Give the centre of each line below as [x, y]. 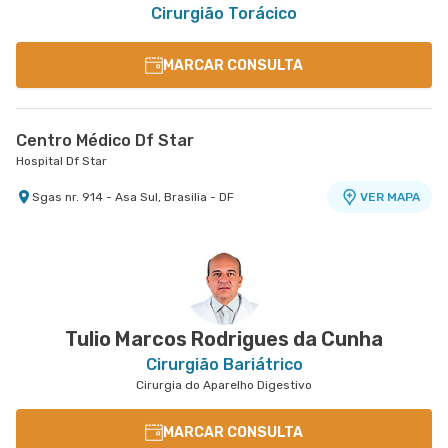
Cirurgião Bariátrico [224, 364]
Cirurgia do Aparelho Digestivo [224, 385]
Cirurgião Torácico [224, 13]
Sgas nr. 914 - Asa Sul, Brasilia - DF [133, 197]
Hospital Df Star [61, 161]
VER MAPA [389, 197]
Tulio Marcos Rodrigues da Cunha [224, 339]
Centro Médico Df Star [105, 140]
